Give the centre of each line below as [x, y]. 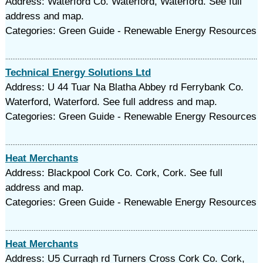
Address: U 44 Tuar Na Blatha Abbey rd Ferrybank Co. [124, 87]
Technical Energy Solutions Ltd [78, 73]
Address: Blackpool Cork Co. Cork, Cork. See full [114, 173]
